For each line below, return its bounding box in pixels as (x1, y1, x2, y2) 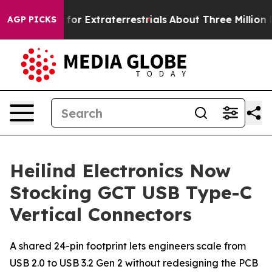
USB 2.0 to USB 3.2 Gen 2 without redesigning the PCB (10, 257, 258, 269)
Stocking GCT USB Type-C (10, 181, 252, 204)
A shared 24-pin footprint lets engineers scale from (10, 240, 246, 252)
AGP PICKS (7, 14, 56, 25)
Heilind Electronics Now (10, 159, 231, 182)
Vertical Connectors (10, 203, 192, 226)
